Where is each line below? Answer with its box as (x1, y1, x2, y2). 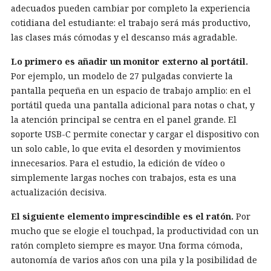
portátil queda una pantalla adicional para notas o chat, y (11, 99, 255, 111)
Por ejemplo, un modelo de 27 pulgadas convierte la (11, 70, 233, 82)
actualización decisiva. (11, 186, 106, 198)
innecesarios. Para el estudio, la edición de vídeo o (11, 157, 225, 169)
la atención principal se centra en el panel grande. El (11, 114, 237, 125)
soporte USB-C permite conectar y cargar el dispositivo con (11, 128, 260, 140)
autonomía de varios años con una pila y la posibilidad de (11, 254, 257, 266)
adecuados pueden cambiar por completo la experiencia (11, 2, 250, 14)
